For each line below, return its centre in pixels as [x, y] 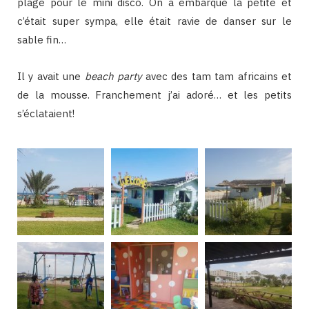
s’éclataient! [46, 114]
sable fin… [42, 40]
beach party [113, 77]
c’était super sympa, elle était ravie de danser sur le [154, 21]
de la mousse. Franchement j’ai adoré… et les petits [154, 95]
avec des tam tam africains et [217, 77]
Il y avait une [51, 77]
